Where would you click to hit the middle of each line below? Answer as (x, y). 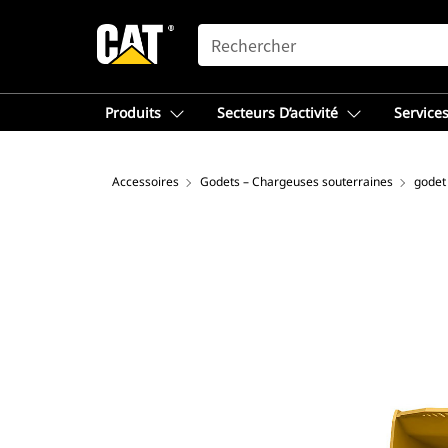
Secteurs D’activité (277, 112)
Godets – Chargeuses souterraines (296, 181)
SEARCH (226, 33)
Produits (133, 112)
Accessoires (145, 181)
